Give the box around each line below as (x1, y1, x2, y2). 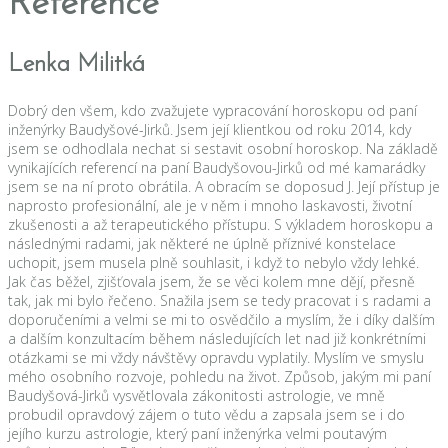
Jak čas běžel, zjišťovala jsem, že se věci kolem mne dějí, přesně (8, 271, 415, 291)
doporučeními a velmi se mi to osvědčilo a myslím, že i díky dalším (8, 309, 435, 329)
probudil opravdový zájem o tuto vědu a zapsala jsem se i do (8, 404, 405, 424)
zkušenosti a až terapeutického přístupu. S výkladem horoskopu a (8, 214, 433, 234)
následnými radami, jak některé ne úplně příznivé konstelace (8, 233, 396, 253)
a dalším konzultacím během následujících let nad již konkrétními (8, 328, 426, 348)
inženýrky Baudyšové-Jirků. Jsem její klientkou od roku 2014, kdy (8, 119, 411, 139)
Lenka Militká (8, 52, 145, 77)
